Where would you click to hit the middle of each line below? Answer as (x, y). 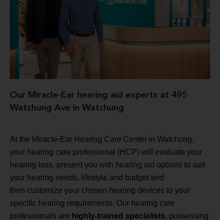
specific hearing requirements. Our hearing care (92, 203)
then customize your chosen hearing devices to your (100, 191)
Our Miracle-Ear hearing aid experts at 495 (99, 96)
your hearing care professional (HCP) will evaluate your (106, 152)
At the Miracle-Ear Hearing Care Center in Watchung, (102, 139)
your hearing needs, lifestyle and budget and (87, 178)
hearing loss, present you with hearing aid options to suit (107, 165)
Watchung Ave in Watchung (67, 108)
